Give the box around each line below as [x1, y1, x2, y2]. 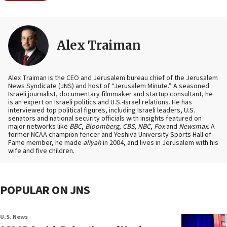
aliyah [83, 138, 101, 148]
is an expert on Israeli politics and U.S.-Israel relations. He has [8, 97, 192, 108]
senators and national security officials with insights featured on [8, 113, 202, 124]
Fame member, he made [8, 138, 83, 148]
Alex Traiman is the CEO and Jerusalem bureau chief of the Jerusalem [8, 73, 218, 84]
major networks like [8, 122, 69, 132]
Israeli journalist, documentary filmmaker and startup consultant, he [8, 89, 213, 100]
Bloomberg [85, 122, 119, 132]
